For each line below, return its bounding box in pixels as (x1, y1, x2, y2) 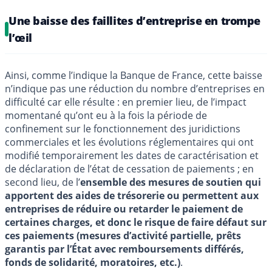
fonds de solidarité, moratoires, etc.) (5, 255, 180, 269)
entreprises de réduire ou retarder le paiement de (5, 202, 243, 216)
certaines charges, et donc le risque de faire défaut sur (5, 215, 267, 229)
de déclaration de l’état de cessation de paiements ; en (5, 161, 254, 175)
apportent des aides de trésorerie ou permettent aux (5, 188, 259, 202)
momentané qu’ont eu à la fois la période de (5, 108, 207, 122)
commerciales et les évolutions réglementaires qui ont (5, 135, 254, 149)
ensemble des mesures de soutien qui (80, 175, 261, 189)
